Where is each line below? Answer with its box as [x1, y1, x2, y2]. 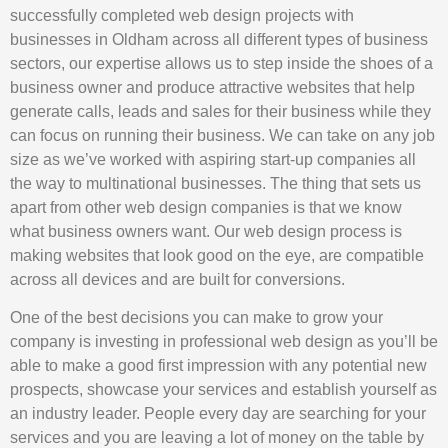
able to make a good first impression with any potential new [10, 357, 427, 375]
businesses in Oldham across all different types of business [10, 30, 428, 48]
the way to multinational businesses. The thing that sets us [10, 174, 421, 192]
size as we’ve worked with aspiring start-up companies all [10, 150, 416, 168]
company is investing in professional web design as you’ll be [10, 333, 438, 351]
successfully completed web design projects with [10, 6, 354, 24]
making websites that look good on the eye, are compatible [10, 246, 424, 264]
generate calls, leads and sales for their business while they [10, 102, 431, 120]
